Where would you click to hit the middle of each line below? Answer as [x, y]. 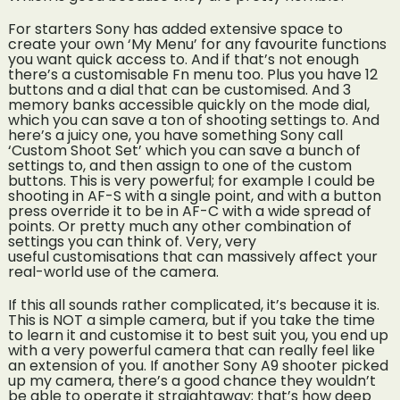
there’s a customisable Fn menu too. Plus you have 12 [192, 75]
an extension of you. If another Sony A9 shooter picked [198, 366]
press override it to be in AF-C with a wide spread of [189, 212]
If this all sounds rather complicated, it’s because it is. [193, 305]
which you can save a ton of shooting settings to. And [193, 121]
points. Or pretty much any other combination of [179, 227]
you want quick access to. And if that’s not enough [183, 60]
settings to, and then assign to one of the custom [179, 166]
